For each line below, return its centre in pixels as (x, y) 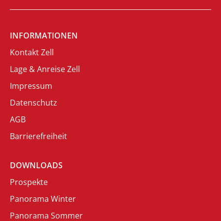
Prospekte (29, 182)
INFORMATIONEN (44, 36)
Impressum (31, 86)
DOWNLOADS (36, 166)
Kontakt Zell (32, 53)
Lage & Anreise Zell (45, 69)
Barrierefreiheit (38, 136)
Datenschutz (34, 103)
